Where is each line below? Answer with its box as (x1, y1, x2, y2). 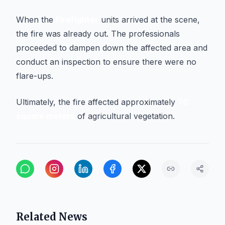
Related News (16, 210, 87, 223)
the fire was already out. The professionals (16, 29, 180, 39)
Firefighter (56, 15, 98, 25)
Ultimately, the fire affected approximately (16, 97, 178, 107)
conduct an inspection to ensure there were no (16, 57, 196, 67)
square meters (16, 111, 75, 121)
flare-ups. (16, 71, 53, 81)
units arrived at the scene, (98, 15, 200, 25)
